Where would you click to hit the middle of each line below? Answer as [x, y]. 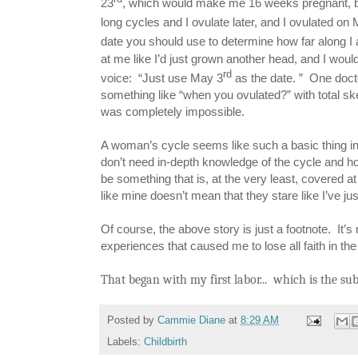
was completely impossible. [174, 111]
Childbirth [165, 342]
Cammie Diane [191, 321]
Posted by [132, 321]
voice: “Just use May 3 [162, 78]
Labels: [125, 342]
